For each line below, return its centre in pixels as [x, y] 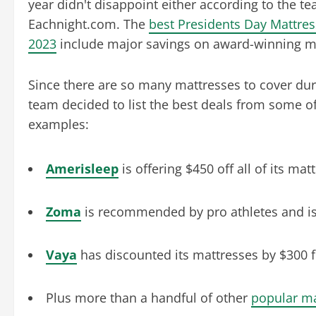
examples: [60, 124]
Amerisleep [82, 168]
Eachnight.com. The [89, 24]
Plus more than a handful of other [148, 297]
